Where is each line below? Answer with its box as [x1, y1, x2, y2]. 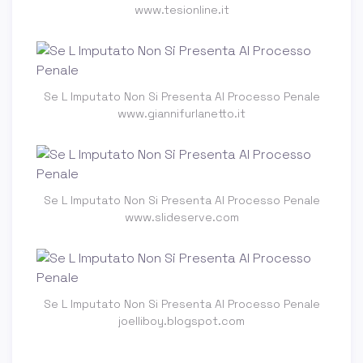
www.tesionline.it [134, 2, 229, 18]
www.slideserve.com [124, 210, 239, 225]
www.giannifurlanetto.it [117, 106, 246, 122]
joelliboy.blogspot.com [118, 314, 245, 329]
